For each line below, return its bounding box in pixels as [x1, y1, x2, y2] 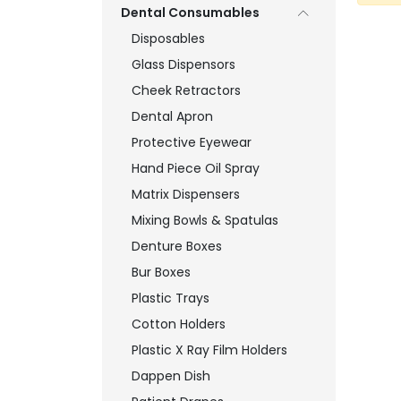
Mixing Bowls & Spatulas [132, 211, 278, 229]
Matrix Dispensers [132, 185, 240, 203]
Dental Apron [132, 107, 213, 125]
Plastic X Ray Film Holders [132, 341, 287, 359]
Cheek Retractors [132, 81, 241, 99]
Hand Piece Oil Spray [132, 159, 260, 177]
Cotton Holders [132, 315, 226, 333]
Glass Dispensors [132, 55, 235, 73]
